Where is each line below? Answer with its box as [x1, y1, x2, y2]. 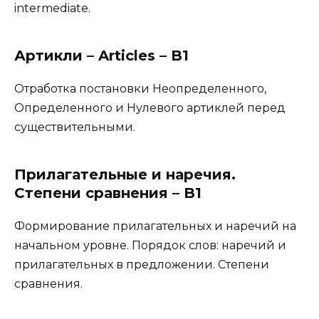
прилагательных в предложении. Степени [14, 257, 269, 271]
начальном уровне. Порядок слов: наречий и [14, 238, 286, 252]
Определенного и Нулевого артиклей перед [14, 100, 286, 115]
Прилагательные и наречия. [14, 165, 236, 183]
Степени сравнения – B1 [14, 184, 202, 202]
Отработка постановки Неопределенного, [14, 81, 266, 95]
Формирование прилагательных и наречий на [14, 219, 296, 233]
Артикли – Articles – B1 [14, 46, 189, 64]
